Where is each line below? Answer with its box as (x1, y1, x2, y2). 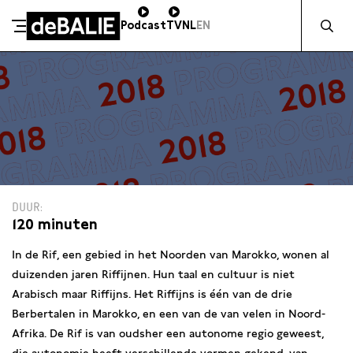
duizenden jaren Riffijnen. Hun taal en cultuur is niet (12, 268, 295, 281)
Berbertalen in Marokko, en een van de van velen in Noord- (12, 307, 325, 320)
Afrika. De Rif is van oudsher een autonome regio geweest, (12, 327, 324, 340)
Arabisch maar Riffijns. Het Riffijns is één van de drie (12, 288, 292, 300)
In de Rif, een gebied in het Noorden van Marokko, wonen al (12, 248, 329, 261)
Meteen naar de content (19, 68, 158, 80)
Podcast (121, 19, 166, 32)
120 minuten (12, 216, 98, 232)
